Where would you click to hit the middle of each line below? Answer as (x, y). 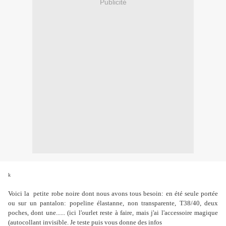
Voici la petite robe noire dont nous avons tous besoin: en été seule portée (113, 194)
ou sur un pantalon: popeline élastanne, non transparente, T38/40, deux (113, 203)
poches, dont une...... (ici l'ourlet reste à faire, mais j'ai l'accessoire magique (113, 213)
